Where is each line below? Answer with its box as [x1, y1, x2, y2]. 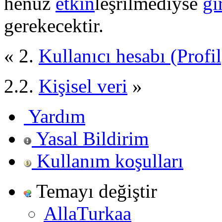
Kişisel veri [39, 75, 127, 97]
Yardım [28, 105, 85, 127]
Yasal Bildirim [36, 127, 149, 149]
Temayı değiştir [36, 180, 157, 202]
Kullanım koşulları [37, 150, 183, 171]
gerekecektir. [4, 14, 104, 36]
